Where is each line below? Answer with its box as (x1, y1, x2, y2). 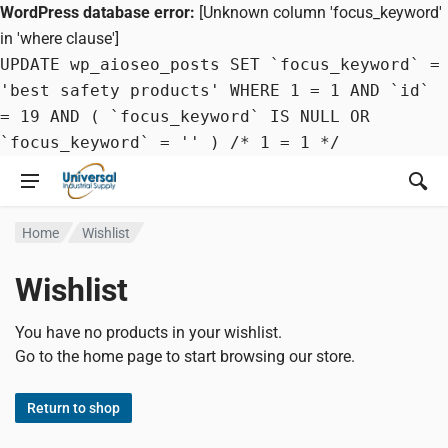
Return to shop (27, 399, 120, 416)
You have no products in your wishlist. (15, 323, 282, 342)
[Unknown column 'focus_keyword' (195, 3, 442, 22)
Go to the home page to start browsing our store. (15, 347, 355, 366)
